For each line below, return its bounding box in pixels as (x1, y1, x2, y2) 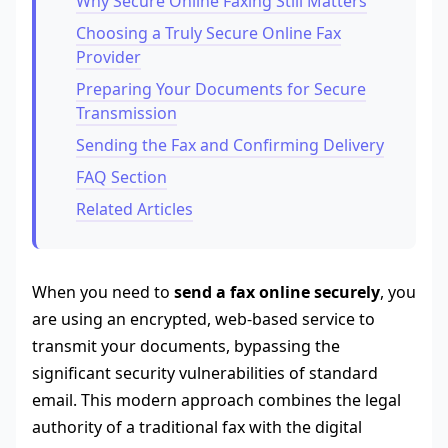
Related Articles (76, 198, 193, 221)
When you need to (32, 281, 174, 304)
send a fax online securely (174, 281, 380, 304)
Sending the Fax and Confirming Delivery (76, 134, 384, 157)
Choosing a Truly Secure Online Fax (76, 22, 341, 45)
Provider (76, 46, 141, 69)
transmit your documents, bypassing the (32, 335, 340, 358)
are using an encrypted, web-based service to (32, 308, 375, 331)
